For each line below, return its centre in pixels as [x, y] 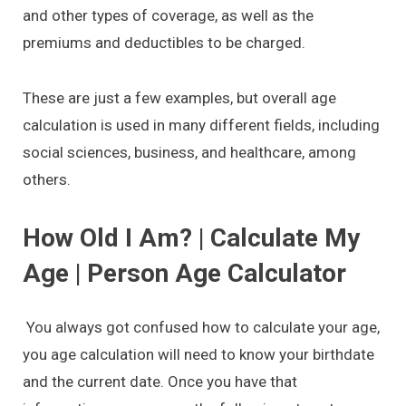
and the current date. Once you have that [160, 382]
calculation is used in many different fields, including [201, 125]
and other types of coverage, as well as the [168, 15]
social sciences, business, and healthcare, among [189, 152]
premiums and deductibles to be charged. [164, 42]
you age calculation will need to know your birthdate [198, 355]
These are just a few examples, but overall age [179, 97]
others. [47, 179]
